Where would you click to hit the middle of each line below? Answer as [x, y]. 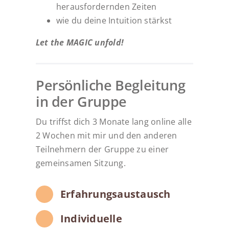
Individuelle [91, 219]
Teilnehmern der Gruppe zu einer [102, 150]
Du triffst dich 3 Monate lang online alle [113, 122]
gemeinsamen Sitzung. [81, 163]
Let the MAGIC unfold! [80, 42]
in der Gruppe [81, 102]
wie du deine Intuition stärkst [114, 20]
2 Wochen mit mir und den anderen [106, 136]
